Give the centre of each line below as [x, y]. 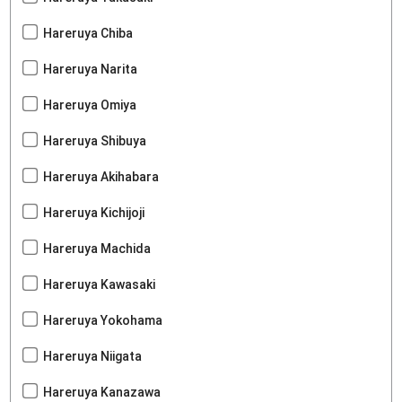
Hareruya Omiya [90, 105]
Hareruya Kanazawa [102, 393]
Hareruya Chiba [88, 34]
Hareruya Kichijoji [94, 213]
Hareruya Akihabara [101, 177]
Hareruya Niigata [93, 357]
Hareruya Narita [91, 70]
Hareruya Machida [97, 249]
